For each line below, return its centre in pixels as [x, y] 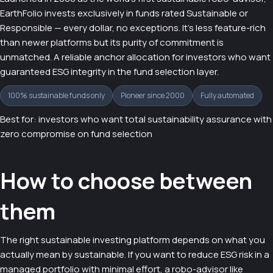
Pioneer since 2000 [153, 95]
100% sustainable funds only [56, 95]
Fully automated [227, 95]
